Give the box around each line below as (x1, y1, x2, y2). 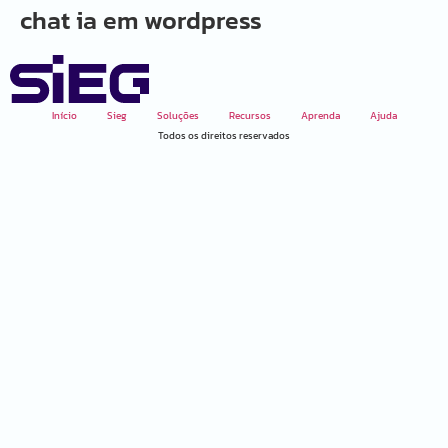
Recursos (228, 108, 271, 123)
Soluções (156, 108, 199, 123)
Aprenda (300, 108, 340, 123)
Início (51, 108, 77, 123)
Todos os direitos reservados (158, 128, 290, 143)
